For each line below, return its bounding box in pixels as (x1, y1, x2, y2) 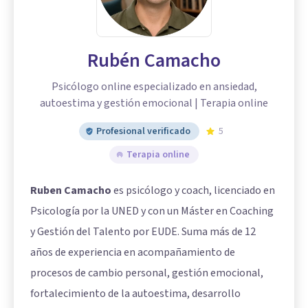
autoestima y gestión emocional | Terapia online (40, 95, 268, 111)
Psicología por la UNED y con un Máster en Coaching (30, 203, 274, 219)
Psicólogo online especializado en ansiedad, (51, 78, 257, 94)
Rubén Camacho (87, 46, 221, 74)
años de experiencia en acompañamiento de (30, 244, 235, 260)
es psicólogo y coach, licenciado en (111, 182, 275, 198)
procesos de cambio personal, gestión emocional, (30, 265, 263, 280)
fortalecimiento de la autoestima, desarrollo (30, 285, 241, 301)
